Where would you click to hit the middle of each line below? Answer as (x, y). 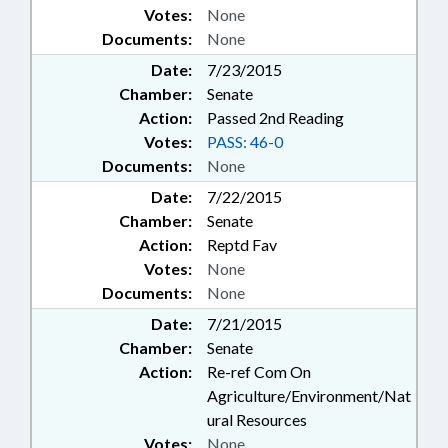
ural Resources (257, 420)
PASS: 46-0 (245, 142)
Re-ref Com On (259, 372)
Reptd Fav (242, 245)
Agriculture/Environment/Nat (309, 396)
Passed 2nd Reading (275, 118)
